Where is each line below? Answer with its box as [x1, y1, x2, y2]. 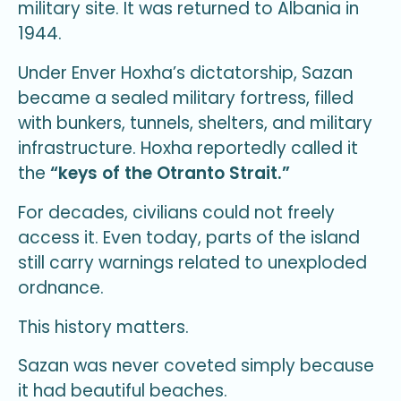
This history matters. [18, 314, 189, 339]
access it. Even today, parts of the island [18, 225, 360, 250]
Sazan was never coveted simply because [18, 354, 374, 379]
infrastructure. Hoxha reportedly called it [18, 136, 358, 161]
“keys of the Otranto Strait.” [50, 161, 290, 186]
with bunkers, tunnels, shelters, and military [18, 111, 372, 136]
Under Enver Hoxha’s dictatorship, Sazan [18, 61, 353, 86]
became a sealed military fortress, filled [18, 86, 354, 111]
